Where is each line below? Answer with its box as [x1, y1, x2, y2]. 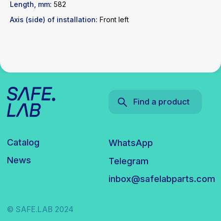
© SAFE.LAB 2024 [5, 20, 53, 27]
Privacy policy [5, 31, 42, 38]
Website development [5, 43, 61, 50]
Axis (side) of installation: [10, 15, 98, 24]
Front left [98, 15, 129, 24]
